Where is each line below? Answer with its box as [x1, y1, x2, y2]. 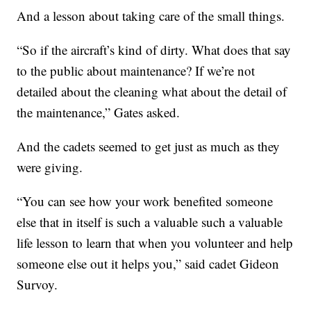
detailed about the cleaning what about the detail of [17, 83, 287, 101]
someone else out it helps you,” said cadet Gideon [17, 255, 280, 273]
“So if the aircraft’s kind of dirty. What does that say [17, 41, 292, 59]
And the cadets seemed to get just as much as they [17, 137, 280, 155]
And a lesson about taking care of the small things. [17, 7, 285, 25]
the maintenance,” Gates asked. [17, 103, 180, 121]
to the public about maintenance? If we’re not [17, 62, 255, 80]
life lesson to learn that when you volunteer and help [17, 234, 294, 252]
